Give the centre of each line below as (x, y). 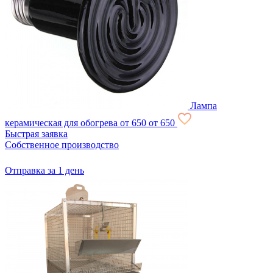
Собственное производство (62, 144)
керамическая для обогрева (61, 122)
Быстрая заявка (36, 133)
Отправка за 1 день (44, 170)
